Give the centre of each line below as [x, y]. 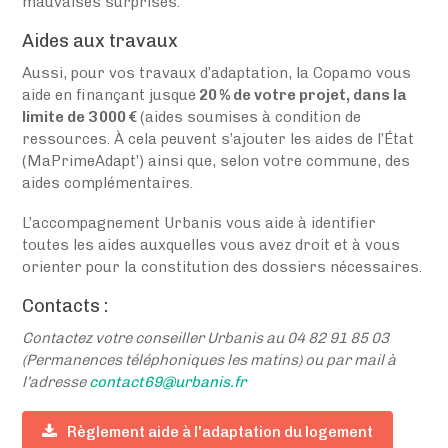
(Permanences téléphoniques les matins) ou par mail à [209, 359]
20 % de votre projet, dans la [302, 94]
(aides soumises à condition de [251, 116]
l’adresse [56, 381]
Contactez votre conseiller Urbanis [144, 337]
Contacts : [65, 305]
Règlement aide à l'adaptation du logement [220, 431]
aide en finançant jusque [109, 94]
